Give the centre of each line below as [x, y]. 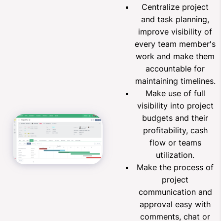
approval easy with [175, 204]
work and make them [175, 56]
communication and [175, 192]
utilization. [175, 155]
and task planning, [175, 19]
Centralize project [175, 7]
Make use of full [175, 93]
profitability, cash [175, 130]
